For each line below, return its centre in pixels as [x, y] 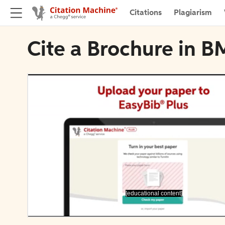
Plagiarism [193, 13]
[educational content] [154, 193]
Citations [146, 13]
